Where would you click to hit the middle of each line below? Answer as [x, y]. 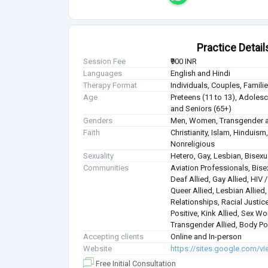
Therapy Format [110, 86]
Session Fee [104, 62]
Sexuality [98, 156]
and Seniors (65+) [201, 109]
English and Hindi [201, 74]
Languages [103, 74]
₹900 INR [184, 62]
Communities [106, 168]
